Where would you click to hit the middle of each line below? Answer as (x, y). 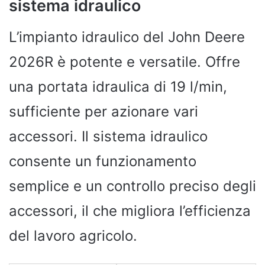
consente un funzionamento (103, 161)
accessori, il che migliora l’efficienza (130, 211)
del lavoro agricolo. (73, 235)
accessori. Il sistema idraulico (108, 136)
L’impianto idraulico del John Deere (127, 37)
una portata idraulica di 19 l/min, (118, 86)
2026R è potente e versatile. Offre (125, 62)
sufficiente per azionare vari (104, 111)
